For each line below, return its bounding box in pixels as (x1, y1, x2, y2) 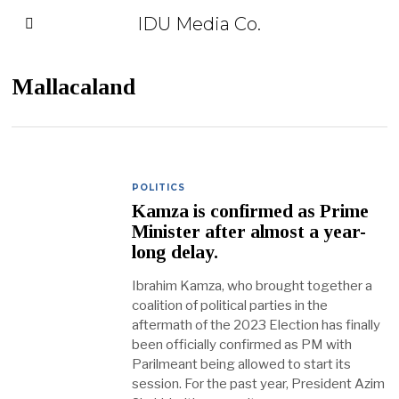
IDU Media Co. (137, 13, 262, 35)
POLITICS (132, 182, 186, 193)
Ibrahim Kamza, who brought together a (132, 278, 373, 295)
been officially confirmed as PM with (132, 337, 353, 354)
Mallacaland (12, 74, 136, 100)
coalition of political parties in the (132, 297, 329, 314)
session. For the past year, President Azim (132, 376, 386, 393)
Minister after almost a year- (132, 221, 367, 243)
